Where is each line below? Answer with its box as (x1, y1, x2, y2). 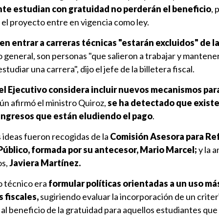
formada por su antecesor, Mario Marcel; (31, 144, 197, 155)
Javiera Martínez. (8, 157, 81, 168)
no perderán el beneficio (111, 3, 211, 14)
